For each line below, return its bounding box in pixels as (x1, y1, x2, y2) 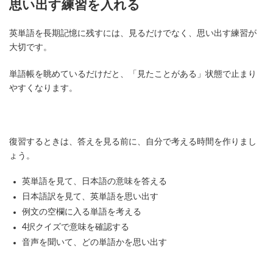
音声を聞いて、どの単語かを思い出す (22, 238, 167, 247)
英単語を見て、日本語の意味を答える (22, 177, 167, 186)
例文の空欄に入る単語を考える (22, 208, 141, 217)
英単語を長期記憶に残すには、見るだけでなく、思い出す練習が (9, 29, 257, 38)
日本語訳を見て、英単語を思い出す (22, 193, 158, 202)
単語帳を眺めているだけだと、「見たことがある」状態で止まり (9, 70, 257, 79)
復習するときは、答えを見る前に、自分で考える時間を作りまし (9, 138, 257, 147)
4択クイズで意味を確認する (22, 223, 129, 232)
